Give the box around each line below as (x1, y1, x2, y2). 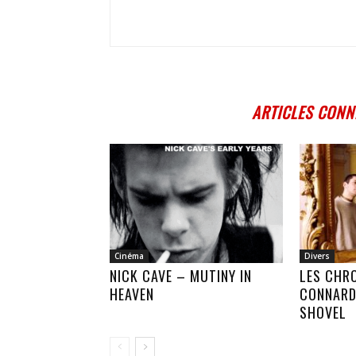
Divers (304, 250, 330, 261)
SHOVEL (300, 302, 346, 323)
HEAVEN (110, 284, 154, 304)
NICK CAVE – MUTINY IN (110, 265, 252, 286)
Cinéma (114, 250, 144, 261)
